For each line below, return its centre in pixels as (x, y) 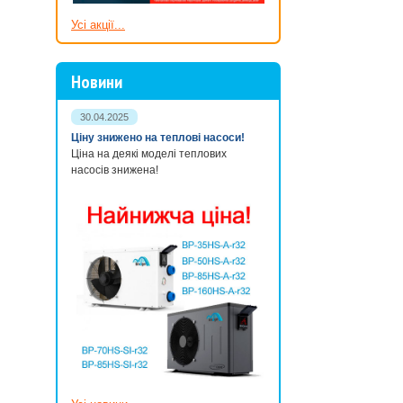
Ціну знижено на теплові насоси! (158, 138)
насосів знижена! (115, 170)
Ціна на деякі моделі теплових (149, 154)
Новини (97, 82)
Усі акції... (98, 25)
